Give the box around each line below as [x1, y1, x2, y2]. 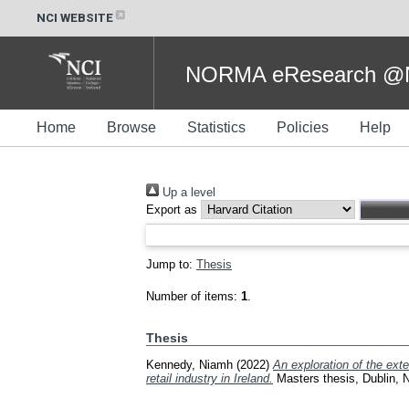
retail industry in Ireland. [146, 371, 273, 385]
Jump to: [146, 257, 196, 271]
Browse [107, 120, 156, 135]
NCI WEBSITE [37, 10, 113, 25]
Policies [277, 120, 329, 135]
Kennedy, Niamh [146, 357, 233, 372]
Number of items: [146, 289, 241, 303]
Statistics [187, 120, 246, 135]
